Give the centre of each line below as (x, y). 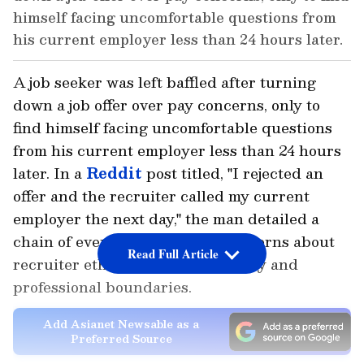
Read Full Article (173, 254)
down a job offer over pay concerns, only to (167, 105)
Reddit (114, 173)
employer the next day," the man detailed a (166, 219)
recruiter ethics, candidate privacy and (156, 264)
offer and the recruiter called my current (161, 196)
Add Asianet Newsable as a (121, 324)
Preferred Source (121, 338)
